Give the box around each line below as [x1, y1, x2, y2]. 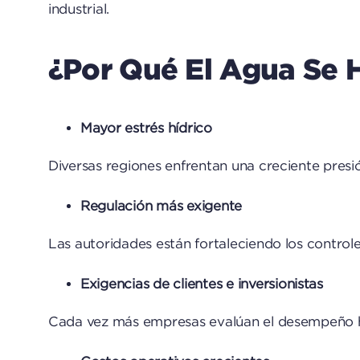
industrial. [47, 2, 110, 17]
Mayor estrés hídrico [80, 121, 212, 136]
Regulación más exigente [80, 198, 243, 214]
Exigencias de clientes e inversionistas [80, 276, 323, 292]
